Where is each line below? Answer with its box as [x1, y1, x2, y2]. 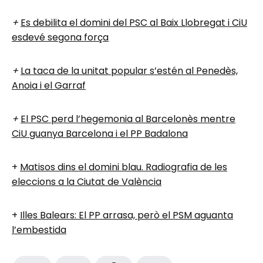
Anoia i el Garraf [12, 78, 86, 92]
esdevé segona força [12, 30, 109, 44]
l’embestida [12, 222, 66, 237]
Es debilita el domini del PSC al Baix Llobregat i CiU [21, 15, 247, 29]
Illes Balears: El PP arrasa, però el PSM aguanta [20, 208, 233, 222]
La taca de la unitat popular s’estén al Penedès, [21, 63, 238, 77]
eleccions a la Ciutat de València [12, 174, 161, 188]
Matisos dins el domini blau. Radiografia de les [20, 160, 227, 174]
